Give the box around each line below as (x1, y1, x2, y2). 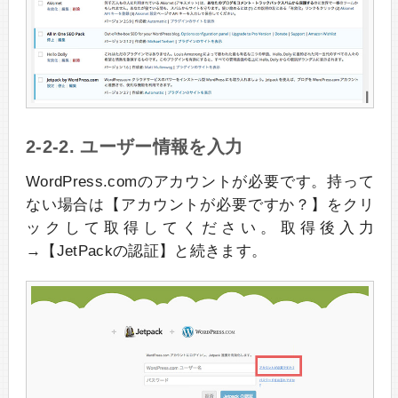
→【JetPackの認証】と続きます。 (25, 242, 267, 259)
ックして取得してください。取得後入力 (25, 219, 375, 236)
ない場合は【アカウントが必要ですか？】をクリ (25, 195, 375, 213)
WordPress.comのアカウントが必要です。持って (25, 172, 375, 190)
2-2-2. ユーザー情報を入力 (25, 136, 243, 156)
